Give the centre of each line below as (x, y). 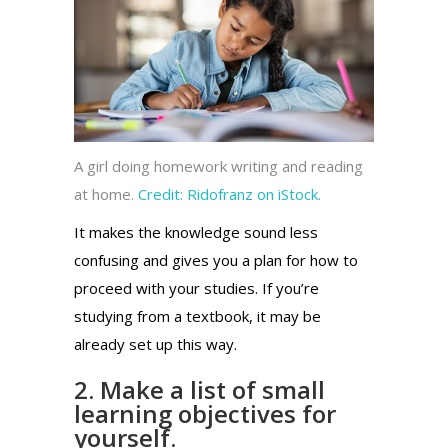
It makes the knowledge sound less (196, 231)
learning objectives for (205, 413)
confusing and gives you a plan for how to (216, 259)
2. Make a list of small (199, 389)
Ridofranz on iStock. (252, 193)
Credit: (160, 193)
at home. (106, 193)
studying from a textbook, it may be (197, 315)
